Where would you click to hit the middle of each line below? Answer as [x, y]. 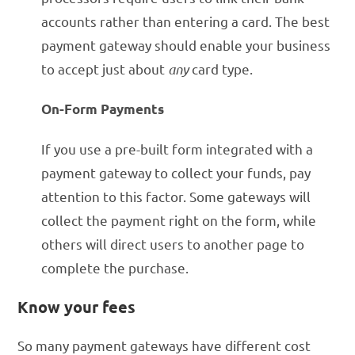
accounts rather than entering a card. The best [186, 21]
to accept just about [105, 69]
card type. [221, 69]
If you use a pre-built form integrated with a [177, 149]
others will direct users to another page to [173, 244]
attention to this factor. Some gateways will [176, 197]
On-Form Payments [103, 109]
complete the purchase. [115, 268]
